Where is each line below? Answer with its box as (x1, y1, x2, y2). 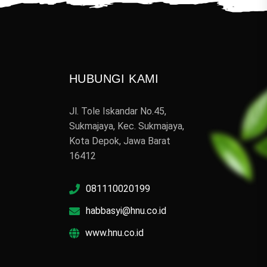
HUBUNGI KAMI (69, 72, 159, 86)
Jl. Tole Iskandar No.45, (69, 105, 166, 117)
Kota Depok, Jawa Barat (69, 135, 170, 147)
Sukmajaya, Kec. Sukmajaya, (69, 120, 184, 132)
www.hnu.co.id (85, 227, 144, 239)
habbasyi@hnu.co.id (86, 205, 166, 217)
